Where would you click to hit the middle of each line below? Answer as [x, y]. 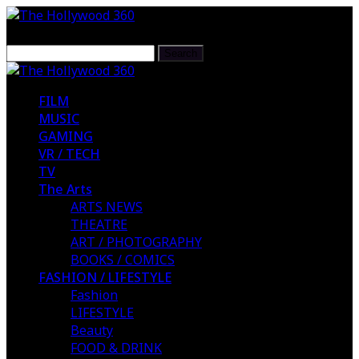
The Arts [65, 189]
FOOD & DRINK [116, 348]
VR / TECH [69, 154]
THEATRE [99, 224]
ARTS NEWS [107, 207]
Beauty [92, 330]
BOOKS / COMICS [123, 260]
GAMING [66, 136]
